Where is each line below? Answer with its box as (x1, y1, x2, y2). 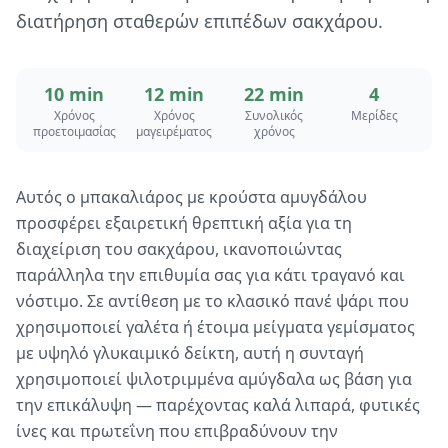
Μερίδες (350, 107, 398, 124)
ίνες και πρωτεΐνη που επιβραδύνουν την (16, 420, 338, 442)
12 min (144, 82, 204, 106)
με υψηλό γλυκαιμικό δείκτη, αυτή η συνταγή (16, 342, 364, 364)
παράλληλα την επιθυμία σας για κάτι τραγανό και (16, 264, 405, 286)
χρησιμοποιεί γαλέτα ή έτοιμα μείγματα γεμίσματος (16, 316, 415, 338)
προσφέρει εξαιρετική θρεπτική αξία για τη (16, 212, 352, 234)
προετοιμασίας (32, 123, 116, 140)
